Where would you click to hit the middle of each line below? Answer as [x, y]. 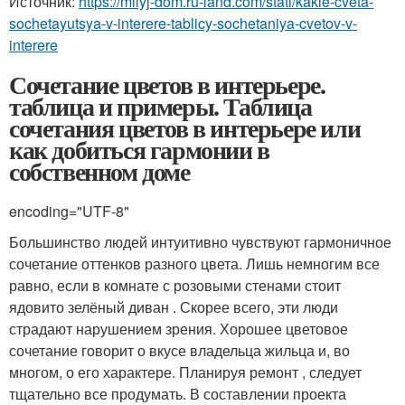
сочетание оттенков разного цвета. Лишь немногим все [194, 263]
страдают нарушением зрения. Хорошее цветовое [179, 328]
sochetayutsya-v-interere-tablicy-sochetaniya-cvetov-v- [183, 23]
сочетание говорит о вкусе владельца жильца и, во [179, 350]
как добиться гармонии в [139, 149]
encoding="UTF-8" [69, 211]
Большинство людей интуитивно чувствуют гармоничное [200, 241]
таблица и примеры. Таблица [160, 106]
